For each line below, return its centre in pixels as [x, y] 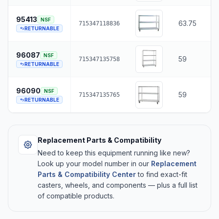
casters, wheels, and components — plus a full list [118, 185]
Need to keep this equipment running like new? [114, 153]
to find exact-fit [162, 174]
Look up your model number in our [94, 163]
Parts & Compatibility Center [87, 174]
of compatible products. [76, 196]
